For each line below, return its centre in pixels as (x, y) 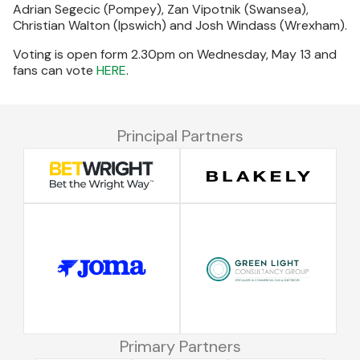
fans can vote (55, 70)
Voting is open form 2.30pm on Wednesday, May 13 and (175, 54)
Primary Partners (180, 347)
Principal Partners (180, 136)
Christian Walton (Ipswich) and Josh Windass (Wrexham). (180, 25)
